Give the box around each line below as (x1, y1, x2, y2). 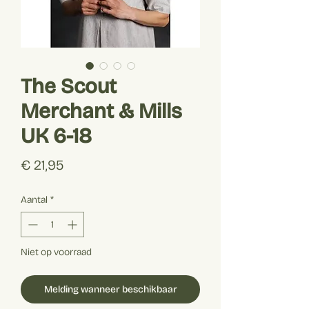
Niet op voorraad (21, 246, 92, 258)
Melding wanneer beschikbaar (43, 283, 177, 295)
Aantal (21, 193, 48, 206)
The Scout (21, 73, 117, 99)
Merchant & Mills (21, 98, 182, 123)
